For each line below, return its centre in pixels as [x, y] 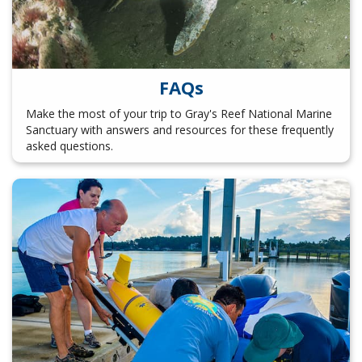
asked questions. [69, 145]
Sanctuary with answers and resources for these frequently [179, 129]
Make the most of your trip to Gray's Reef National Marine [179, 113]
